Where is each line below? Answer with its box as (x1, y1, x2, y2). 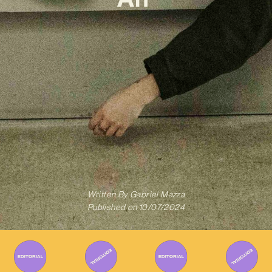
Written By (87, 189, 128, 200)
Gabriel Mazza (127, 189, 185, 200)
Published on (87, 202, 137, 212)
